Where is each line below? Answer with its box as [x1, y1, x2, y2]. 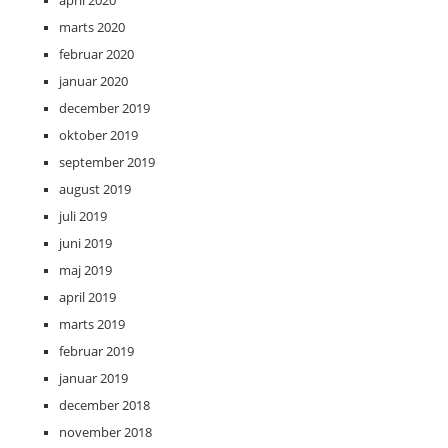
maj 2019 [59, 261, 112, 280]
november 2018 [59, 423, 152, 442]
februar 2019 [59, 342, 134, 361]
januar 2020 [59, 72, 128, 91]
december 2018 [59, 396, 150, 415]
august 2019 [59, 180, 131, 199]
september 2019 [59, 153, 155, 172]
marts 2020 [59, 18, 125, 37]
